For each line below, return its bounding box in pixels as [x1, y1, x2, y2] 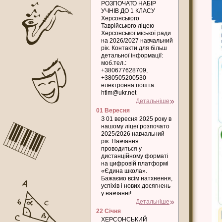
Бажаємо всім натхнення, [101, 175, 172, 182]
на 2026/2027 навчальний [101, 37, 173, 44]
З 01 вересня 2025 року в [101, 115, 171, 122]
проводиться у [101, 145, 142, 152]
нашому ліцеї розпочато [101, 123, 169, 130]
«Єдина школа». [101, 167, 147, 174]
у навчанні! [101, 190, 131, 197]
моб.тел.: [101, 59, 126, 66]
